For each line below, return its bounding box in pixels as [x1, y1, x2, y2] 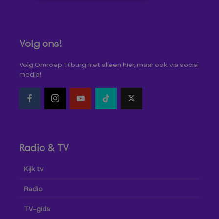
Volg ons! [19, 37, 62, 50]
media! [19, 71, 41, 78]
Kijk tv [24, 165, 44, 173]
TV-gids [24, 205, 50, 213]
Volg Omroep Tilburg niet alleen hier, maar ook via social [19, 61, 199, 68]
